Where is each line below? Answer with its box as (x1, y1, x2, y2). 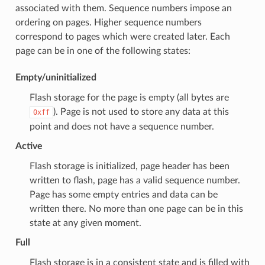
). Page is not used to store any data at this (53, 106, 229, 117)
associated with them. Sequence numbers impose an (15, 3, 232, 13)
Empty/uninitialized (15, 72, 96, 82)
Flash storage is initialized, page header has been (29, 161, 230, 171)
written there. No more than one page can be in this (29, 203, 243, 214)
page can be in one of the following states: (15, 46, 190, 56)
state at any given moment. (29, 218, 141, 228)
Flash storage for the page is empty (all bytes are (29, 92, 229, 102)
